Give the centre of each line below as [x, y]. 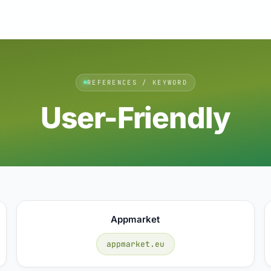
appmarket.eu [135, 244]
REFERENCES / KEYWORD [137, 82]
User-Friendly [135, 117]
